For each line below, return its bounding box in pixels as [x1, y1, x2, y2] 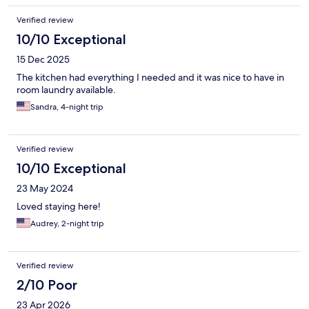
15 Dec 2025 [17, 53, 70, 66]
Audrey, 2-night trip [30, 218, 104, 230]
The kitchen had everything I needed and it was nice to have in [17, 71, 284, 84]
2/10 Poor [17, 277, 77, 294]
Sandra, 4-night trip [30, 101, 103, 113]
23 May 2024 [17, 182, 73, 195]
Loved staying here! [17, 200, 101, 213]
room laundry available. [17, 83, 116, 97]
